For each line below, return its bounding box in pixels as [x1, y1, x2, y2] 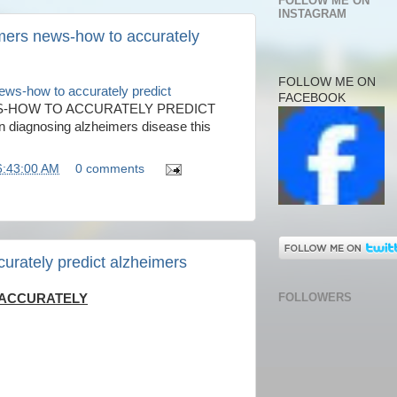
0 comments [74, 161, 144, 175]
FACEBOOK [278, 90, 346, 105]
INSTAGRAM [278, 7, 346, 21]
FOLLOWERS [278, 290, 352, 304]
